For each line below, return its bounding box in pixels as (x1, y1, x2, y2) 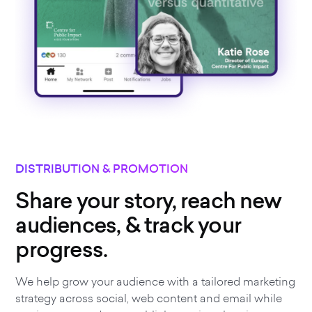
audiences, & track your (15, 210, 242, 241)
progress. (15, 234, 108, 265)
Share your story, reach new (15, 185, 281, 217)
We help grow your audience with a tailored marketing (15, 274, 296, 290)
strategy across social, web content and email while (15, 290, 283, 306)
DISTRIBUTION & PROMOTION (15, 161, 189, 178)
